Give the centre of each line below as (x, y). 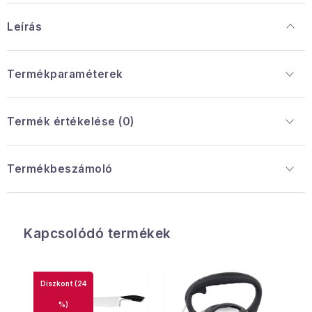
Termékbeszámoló (60, 169)
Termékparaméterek (65, 74)
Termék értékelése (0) (71, 121)
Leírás (24, 26)
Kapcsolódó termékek (97, 233)
